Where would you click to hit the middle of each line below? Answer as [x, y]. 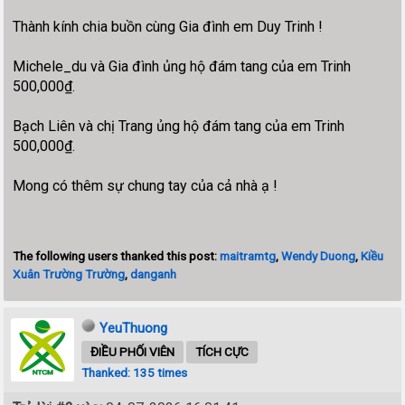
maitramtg [248, 256]
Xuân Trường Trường [69, 274]
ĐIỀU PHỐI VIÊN [133, 352]
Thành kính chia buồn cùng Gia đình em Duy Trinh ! [168, 27]
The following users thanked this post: [117, 256]
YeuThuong [134, 329]
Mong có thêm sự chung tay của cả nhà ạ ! [146, 186]
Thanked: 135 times [135, 373]
